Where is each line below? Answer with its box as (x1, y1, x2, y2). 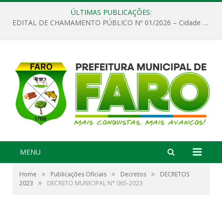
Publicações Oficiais (51, 169, 107, 178)
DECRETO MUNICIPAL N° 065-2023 (47, 178, 143, 187)
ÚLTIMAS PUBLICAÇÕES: (70, 7, 152, 17)
